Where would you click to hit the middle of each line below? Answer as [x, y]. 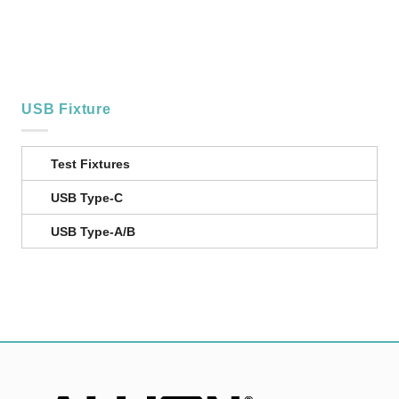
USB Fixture [66, 109]
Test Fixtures [90, 164]
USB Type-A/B [93, 232]
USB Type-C [86, 198]
